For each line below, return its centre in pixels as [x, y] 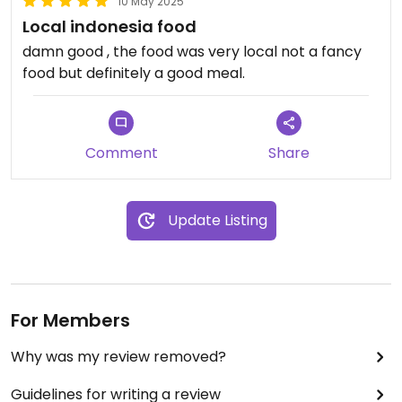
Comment [121, 153]
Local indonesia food [109, 26]
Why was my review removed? [118, 357]
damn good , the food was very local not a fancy [192, 52]
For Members [70, 320]
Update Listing [217, 220]
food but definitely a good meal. [134, 73]
